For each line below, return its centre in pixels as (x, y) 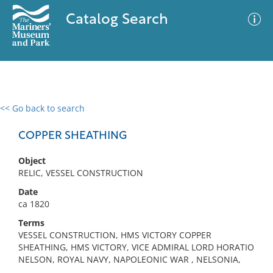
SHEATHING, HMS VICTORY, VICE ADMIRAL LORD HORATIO (136, 247)
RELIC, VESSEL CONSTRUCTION (81, 173)
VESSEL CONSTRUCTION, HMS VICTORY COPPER (115, 235)
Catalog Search (117, 20)
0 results (27, 115)
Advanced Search (180, 119)
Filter (246, 120)
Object (32, 161)
